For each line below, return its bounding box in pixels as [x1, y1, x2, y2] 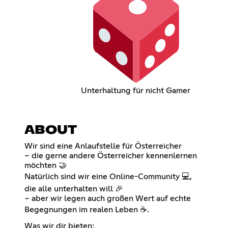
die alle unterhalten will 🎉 [24, 185, 123, 193]
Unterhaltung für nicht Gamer [81, 87, 191, 95]
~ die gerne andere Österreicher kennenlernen [24, 152, 197, 160]
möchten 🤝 [24, 161, 67, 170]
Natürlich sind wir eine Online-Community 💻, [24, 173, 192, 181]
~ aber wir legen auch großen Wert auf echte [24, 194, 191, 203]
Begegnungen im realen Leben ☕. [24, 206, 149, 214]
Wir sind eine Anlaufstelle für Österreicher [24, 142, 182, 151]
